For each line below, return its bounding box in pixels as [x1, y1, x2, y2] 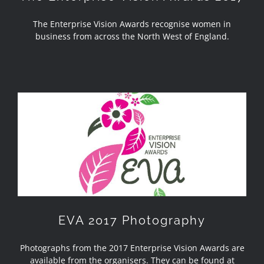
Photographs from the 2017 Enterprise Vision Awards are [19, 242, 245, 253]
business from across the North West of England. [35, 30, 229, 42]
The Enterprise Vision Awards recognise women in [33, 18, 231, 29]
